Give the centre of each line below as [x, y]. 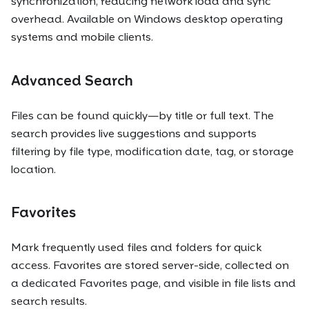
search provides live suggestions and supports [134, 133]
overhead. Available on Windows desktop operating [147, 19]
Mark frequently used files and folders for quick [136, 248]
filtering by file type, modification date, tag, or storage [152, 151]
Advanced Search [72, 80]
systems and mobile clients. [82, 37]
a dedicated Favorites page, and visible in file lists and [153, 283]
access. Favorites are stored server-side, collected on [150, 266]
